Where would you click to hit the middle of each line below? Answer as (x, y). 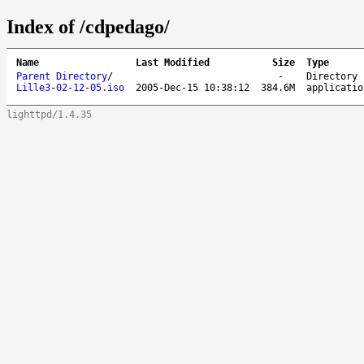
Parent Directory (62, 76)
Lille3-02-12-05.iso (70, 87)
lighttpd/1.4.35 (49, 114)
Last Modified (173, 62)
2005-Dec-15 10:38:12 (193, 87)
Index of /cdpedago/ (88, 26)
